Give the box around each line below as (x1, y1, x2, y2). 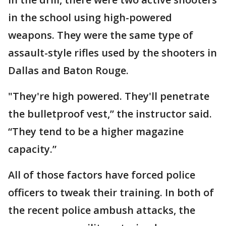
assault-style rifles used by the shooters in (8, 46, 217, 60)
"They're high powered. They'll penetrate (8, 89, 209, 103)
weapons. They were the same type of (8, 28, 193, 42)
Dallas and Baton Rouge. (8, 64, 129, 77)
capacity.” (8, 142, 56, 156)
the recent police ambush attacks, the (8, 203, 195, 217)
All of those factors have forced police (8, 168, 195, 182)
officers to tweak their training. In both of (8, 186, 214, 199)
